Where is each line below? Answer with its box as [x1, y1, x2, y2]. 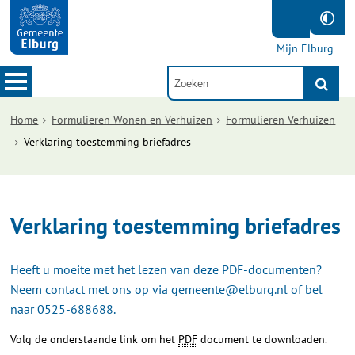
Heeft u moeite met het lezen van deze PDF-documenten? [10, 261, 323, 277]
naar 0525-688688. [10, 301, 116, 317]
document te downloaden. [197, 332, 328, 346]
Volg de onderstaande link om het [10, 332, 179, 346]
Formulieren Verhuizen [226, 113, 336, 127]
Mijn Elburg [276, 41, 334, 55]
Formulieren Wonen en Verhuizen [52, 113, 213, 127]
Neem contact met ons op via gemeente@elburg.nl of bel [10, 281, 323, 297]
